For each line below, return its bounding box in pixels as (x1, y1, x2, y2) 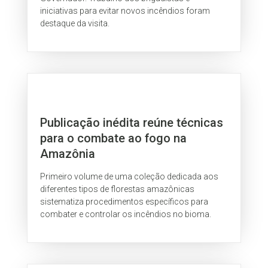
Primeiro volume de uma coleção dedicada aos (40, 171, 219, 181)
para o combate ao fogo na (40, 130, 187, 145)
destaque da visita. (40, 19, 110, 29)
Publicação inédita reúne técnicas (40, 115, 224, 130)
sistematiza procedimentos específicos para (40, 196, 209, 206)
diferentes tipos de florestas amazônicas (40, 184, 195, 194)
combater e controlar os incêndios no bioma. (40, 209, 212, 219)
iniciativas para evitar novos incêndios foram (40, 6, 211, 16)
